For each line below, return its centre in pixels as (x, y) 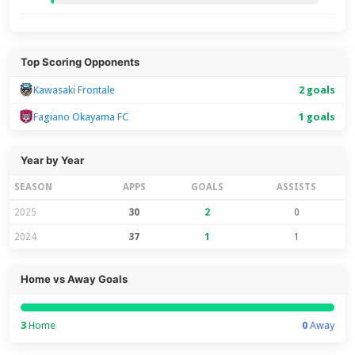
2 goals (317, 90)
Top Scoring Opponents (80, 61)
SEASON (34, 187)
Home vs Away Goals (74, 279)
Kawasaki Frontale (74, 90)
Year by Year (53, 160)
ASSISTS (297, 187)
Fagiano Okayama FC (81, 116)
